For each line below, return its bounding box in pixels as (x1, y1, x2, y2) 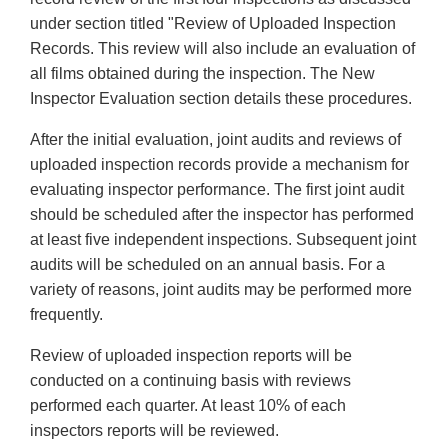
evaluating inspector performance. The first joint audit (30, 181, 404, 199)
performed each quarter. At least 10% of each (30, 397, 346, 415)
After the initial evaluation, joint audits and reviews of (30, 131, 401, 149)
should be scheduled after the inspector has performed (30, 206, 414, 224)
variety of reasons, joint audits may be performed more (30, 281, 412, 299)
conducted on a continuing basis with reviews (30, 372, 351, 390)
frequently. (30, 306, 103, 324)
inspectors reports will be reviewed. (30, 422, 279, 440)
